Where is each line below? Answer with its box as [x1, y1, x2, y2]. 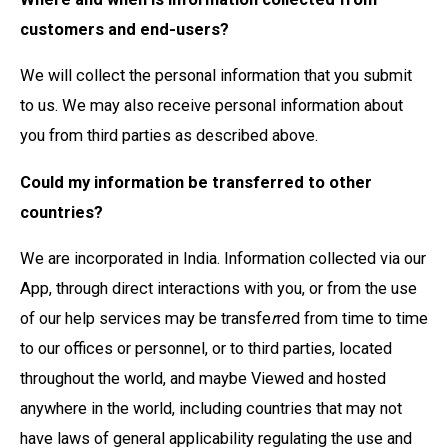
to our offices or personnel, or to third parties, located [20, 339, 392, 359]
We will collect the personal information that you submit [20, 66, 412, 86]
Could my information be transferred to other [20, 172, 372, 192]
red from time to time [277, 309, 428, 329]
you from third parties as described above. [20, 126, 322, 146]
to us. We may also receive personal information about [20, 96, 403, 116]
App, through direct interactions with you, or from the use [20, 279, 417, 299]
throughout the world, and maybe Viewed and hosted [20, 369, 386, 389]
